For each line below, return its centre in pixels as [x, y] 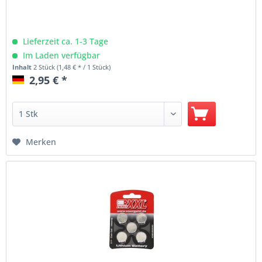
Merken [41, 142]
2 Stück [45, 67]
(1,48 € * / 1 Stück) [84, 67]
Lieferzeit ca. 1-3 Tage [65, 41]
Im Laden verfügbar [61, 55]
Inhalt [23, 67]
